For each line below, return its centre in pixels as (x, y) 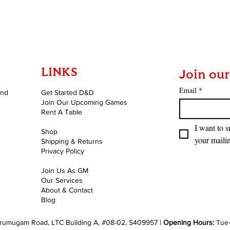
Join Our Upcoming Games (84, 102)
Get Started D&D (68, 92)
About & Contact (67, 190)
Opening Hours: (190, 222)
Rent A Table (62, 112)
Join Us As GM (65, 170)
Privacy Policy (63, 151)
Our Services (62, 180)
